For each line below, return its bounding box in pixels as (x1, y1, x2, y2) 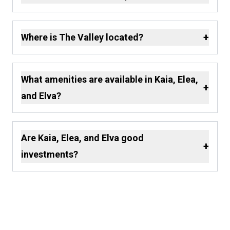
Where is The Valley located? (21, 32, 143, 43)
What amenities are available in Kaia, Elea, (21, 74, 198, 85)
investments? (21, 149, 78, 160)
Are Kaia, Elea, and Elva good (21, 132, 144, 144)
